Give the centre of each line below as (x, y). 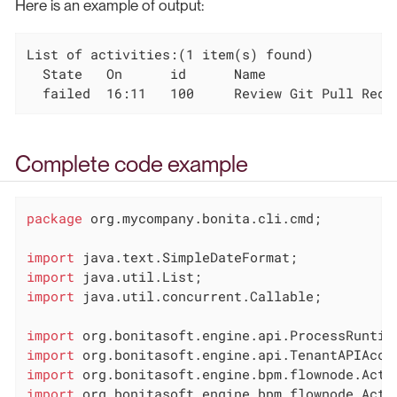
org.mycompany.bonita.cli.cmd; (202, 218)
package (54, 218)
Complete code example (132, 164)
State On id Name (146, 73)
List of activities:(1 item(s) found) (170, 54)
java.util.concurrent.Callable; (198, 296)
